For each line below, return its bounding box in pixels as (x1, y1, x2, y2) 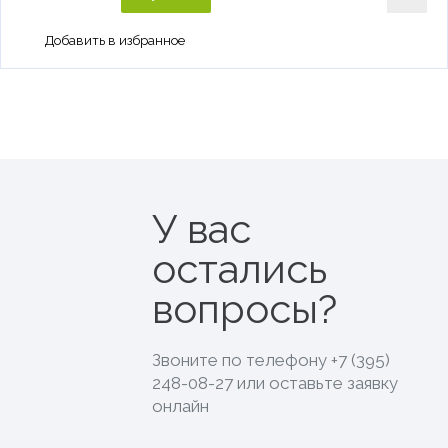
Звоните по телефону (152, 349, 332, 370)
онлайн (152, 395, 210, 416)
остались (152, 244, 328, 292)
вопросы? (152, 284, 338, 332)
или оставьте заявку (233, 372, 399, 393)
